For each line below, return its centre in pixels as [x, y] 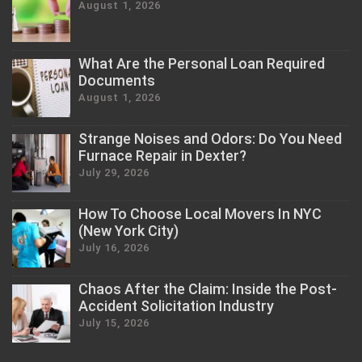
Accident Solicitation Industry [176, 305]
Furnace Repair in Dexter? [162, 155]
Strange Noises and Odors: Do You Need [210, 138]
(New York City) [128, 230]
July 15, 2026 [114, 322]
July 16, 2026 [114, 247]
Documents [117, 80]
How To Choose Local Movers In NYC [200, 213]
